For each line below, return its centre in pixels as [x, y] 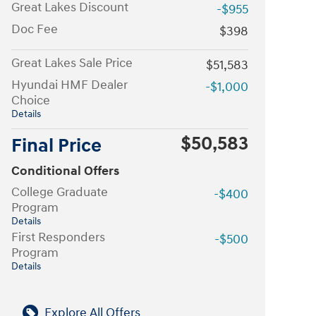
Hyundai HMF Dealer [69, 85]
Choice [31, 100]
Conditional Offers [65, 171]
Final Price [56, 146]
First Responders [58, 237]
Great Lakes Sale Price [72, 63]
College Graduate [60, 192]
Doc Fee [35, 29]
